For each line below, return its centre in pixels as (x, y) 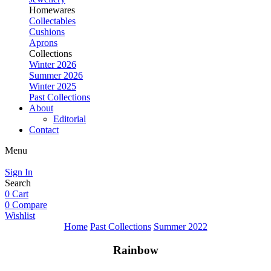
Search (18, 183)
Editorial (70, 119)
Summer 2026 (56, 75)
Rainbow (135, 250)
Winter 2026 (53, 64)
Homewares (52, 10)
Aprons (43, 43)
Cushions (47, 32)
